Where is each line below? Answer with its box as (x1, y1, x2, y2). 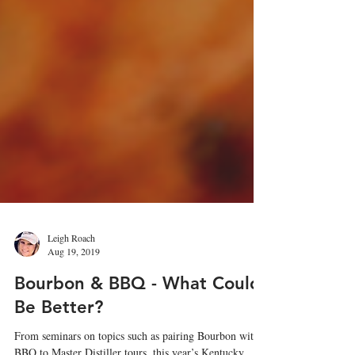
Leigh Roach (48, 256, 95, 269)
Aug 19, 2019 (48, 270, 100, 283)
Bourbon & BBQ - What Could (14, 298, 261, 319)
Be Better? (14, 322, 103, 343)
